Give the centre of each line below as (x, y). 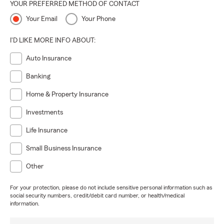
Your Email (42, 19)
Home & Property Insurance (67, 94)
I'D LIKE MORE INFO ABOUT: (53, 40)
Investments (44, 112)
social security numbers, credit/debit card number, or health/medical (97, 195)
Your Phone (98, 19)
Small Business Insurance (64, 148)
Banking (38, 76)
